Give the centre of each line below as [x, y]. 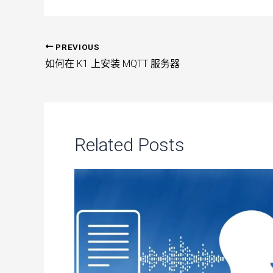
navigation [71, 69]
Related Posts [129, 145]
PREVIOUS [76, 47]
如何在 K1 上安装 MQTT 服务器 [112, 64]
